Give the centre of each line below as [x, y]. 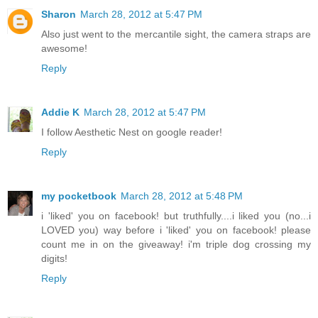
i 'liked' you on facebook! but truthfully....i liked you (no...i [176, 215]
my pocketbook [79, 196]
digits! [54, 258]
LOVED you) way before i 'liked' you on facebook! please [176, 230]
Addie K [60, 112]
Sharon [59, 14]
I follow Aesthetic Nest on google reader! [132, 132]
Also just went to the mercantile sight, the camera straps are [176, 34]
